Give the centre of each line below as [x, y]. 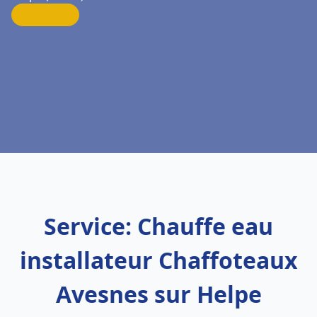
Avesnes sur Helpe [158, 294]
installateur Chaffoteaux [158, 260]
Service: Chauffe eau [158, 226]
